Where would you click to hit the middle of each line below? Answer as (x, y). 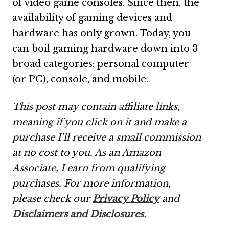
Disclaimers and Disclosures (78, 214)
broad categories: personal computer (101, 64)
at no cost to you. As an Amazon (87, 153)
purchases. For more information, (91, 184)
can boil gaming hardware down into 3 (105, 49)
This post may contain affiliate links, (96, 107)
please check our (52, 199)
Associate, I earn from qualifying (89, 168)
